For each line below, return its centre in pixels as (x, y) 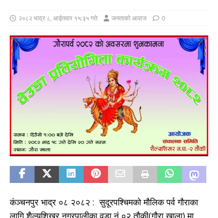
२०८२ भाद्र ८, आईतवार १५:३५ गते (58, 18)
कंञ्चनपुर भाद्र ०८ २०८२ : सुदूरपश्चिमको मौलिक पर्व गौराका (104, 202)
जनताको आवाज (129, 18)
